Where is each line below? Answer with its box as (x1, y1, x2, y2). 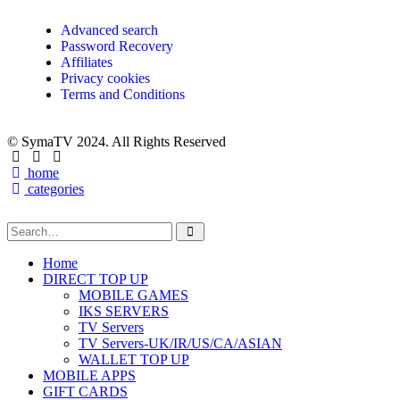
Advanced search (61, 22, 158, 38)
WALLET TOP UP (79, 352, 189, 368)
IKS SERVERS (79, 304, 169, 320)
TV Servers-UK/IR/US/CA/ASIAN (79, 336, 282, 352)
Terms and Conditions (61, 87, 185, 103)
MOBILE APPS (43, 368, 136, 384)
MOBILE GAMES (79, 287, 188, 304)
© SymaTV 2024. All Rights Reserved (7, 134, 226, 150)
